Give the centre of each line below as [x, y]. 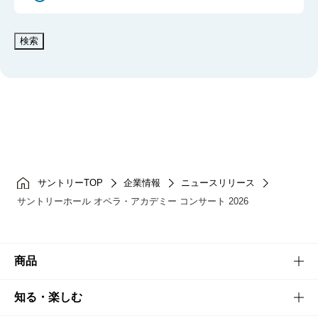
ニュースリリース [218, 183]
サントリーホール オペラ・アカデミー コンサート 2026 [132, 201]
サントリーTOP [70, 183]
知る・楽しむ [48, 297]
